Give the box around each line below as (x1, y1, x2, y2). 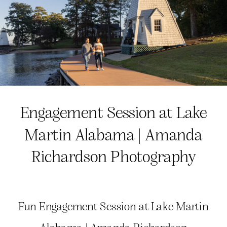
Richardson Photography (31, 146, 196, 166)
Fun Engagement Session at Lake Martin (18, 199, 209, 214)
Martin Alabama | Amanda (24, 125, 203, 144)
